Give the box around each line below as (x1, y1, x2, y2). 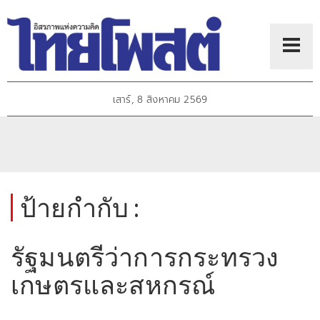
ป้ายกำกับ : (20, 191, 140, 224)
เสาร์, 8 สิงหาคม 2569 (112, 92, 208, 108)
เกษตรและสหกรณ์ (11, 269, 216, 301)
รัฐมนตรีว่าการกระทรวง (11, 241, 279, 273)
